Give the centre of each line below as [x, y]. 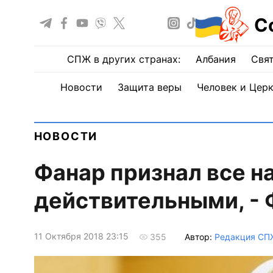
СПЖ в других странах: [124, 59]
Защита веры [149, 87]
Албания [216, 59]
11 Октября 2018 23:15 [81, 236]
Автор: [199, 236]
